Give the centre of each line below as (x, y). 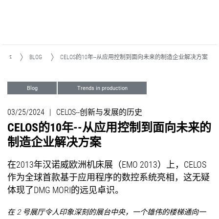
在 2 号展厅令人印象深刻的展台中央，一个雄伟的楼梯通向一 (107, 212)
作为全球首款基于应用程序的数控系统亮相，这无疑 (109, 177)
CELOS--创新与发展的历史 (99, 112)
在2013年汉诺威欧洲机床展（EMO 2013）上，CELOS (107, 164)
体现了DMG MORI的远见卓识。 (66, 190)
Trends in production (102, 88)
